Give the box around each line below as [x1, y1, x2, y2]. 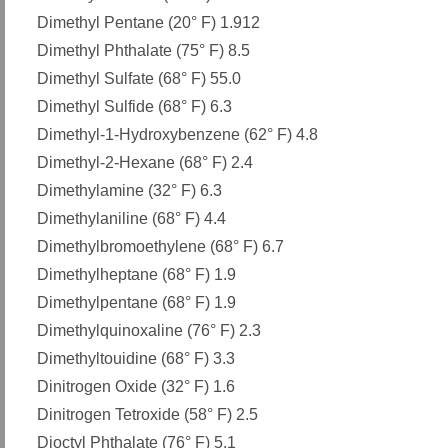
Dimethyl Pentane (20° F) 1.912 [37, 14, 260, 32]
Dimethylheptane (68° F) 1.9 [37, 266, 236, 284]
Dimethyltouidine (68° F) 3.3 [37, 350, 235, 368]
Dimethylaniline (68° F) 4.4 [37, 210, 226, 228]
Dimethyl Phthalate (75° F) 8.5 [37, 42, 250, 60]
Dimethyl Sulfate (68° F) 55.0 [37, 70, 241, 88]
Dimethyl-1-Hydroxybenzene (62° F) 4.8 [37, 126, 318, 144]
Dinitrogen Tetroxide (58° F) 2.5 [37, 406, 258, 424]
